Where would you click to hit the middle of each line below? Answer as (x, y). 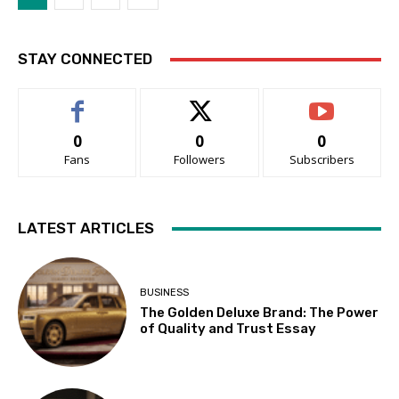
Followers (199, 160)
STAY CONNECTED (85, 59)
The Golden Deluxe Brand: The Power (260, 312)
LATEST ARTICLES (86, 228)
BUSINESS (165, 292)
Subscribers (322, 160)
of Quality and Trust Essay (228, 328)
